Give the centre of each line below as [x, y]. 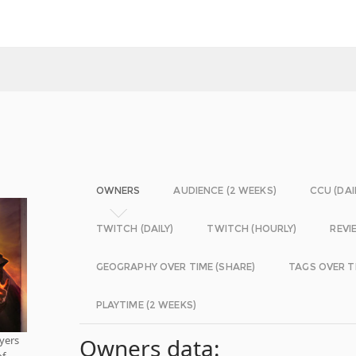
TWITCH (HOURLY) [252, 228]
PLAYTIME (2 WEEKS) [146, 305]
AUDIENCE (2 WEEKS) [225, 190]
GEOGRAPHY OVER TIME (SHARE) [176, 267]
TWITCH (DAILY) [135, 228]
